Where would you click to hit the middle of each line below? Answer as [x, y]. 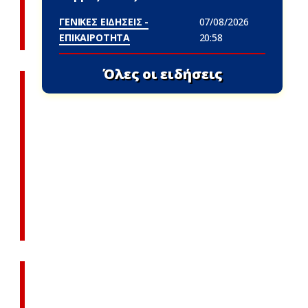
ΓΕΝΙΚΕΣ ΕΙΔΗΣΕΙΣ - [104, 22]
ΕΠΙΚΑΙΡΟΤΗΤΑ [95, 37]
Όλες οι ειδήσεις [162, 74]
